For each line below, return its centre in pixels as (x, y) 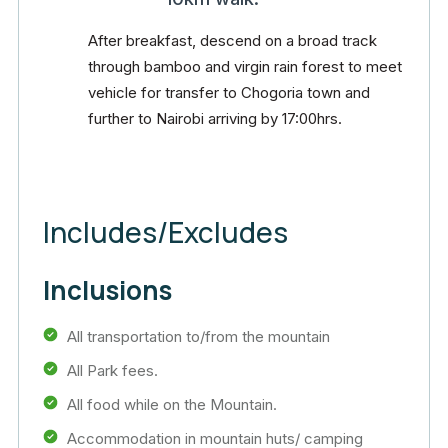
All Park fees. (112, 370)
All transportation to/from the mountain (198, 336)
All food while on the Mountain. (172, 404)
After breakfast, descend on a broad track (232, 40)
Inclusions (107, 290)
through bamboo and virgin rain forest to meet (245, 66)
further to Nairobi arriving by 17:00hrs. (215, 118)
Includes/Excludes (165, 232)
